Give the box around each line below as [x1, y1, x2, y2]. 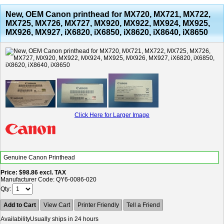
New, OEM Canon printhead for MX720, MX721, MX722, [5, 10, 210, 18]
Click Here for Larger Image [74, 111, 149, 118]
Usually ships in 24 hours [30, 215, 98, 222]
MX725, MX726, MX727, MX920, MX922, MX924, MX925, [5, 19, 210, 27]
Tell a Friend [126, 201, 160, 208]
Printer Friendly [77, 201, 119, 208]
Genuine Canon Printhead [3, 154, 75, 161]
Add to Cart [3, 201, 36, 208]
